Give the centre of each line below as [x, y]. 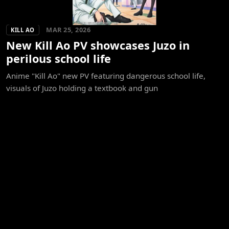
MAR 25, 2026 [68, 30]
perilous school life [59, 59]
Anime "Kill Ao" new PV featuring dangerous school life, [106, 76]
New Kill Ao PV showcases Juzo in [98, 45]
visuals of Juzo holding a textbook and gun [82, 88]
